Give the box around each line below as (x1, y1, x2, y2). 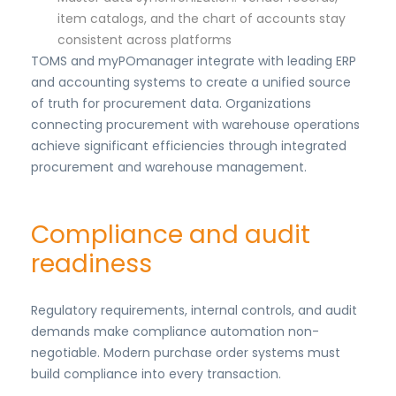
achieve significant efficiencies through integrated (31, 137, 346, 156)
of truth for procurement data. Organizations (31, 95, 311, 113)
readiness (31, 247, 152, 282)
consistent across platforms (57, 31, 232, 49)
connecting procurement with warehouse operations (31, 116, 360, 134)
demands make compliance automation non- (31, 323, 319, 341)
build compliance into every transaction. (31, 365, 281, 384)
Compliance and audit (31, 217, 310, 253)
